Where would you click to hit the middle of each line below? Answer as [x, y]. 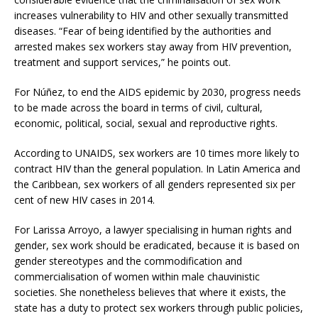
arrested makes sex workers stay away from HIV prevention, [153, 47]
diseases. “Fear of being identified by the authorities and [143, 31]
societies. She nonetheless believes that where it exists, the [150, 292]
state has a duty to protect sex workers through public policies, [159, 308]
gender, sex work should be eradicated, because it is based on [157, 246]
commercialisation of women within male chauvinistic [137, 277]
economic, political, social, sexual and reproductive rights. [146, 124]
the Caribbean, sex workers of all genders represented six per [155, 185]
